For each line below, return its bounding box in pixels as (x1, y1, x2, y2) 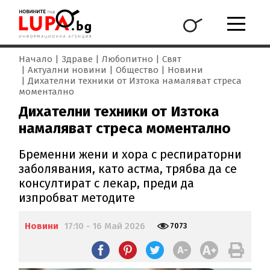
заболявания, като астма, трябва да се (19, 162, 237, 177)
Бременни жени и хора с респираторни (19, 147, 242, 162)
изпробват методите (19, 190, 136, 206)
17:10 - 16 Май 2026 (64, 221, 146, 232)
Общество (116, 64, 159, 76)
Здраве (61, 54, 93, 65)
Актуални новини (28, 64, 107, 76)
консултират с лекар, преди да (19, 176, 195, 191)
